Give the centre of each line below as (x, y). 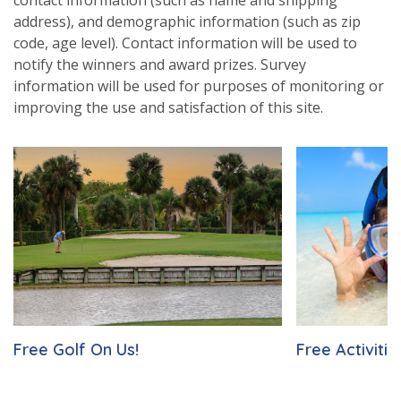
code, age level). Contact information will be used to (185, 43)
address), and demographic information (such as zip (187, 21)
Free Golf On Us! (76, 349)
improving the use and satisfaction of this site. (168, 107)
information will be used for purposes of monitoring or (199, 85)
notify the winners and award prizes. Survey (160, 64)
